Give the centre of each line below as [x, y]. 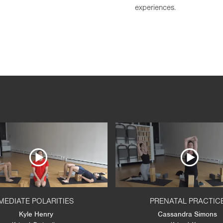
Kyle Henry [36, 214]
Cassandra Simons [187, 214]
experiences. [155, 8]
